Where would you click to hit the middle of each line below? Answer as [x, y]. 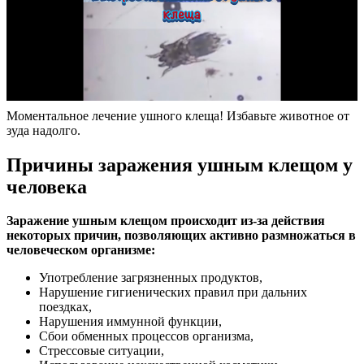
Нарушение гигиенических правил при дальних [173, 292]
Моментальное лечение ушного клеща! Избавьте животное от [178, 115]
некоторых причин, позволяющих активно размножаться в [181, 236]
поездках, [65, 307]
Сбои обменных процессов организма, [146, 336]
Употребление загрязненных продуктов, [151, 278]
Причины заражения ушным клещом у [180, 165]
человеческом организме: [81, 250]
